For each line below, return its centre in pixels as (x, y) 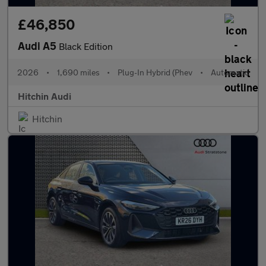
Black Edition (86, 46)
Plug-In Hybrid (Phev (155, 72)
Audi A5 (38, 46)
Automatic (229, 72)
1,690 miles (78, 72)
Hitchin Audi (45, 96)
